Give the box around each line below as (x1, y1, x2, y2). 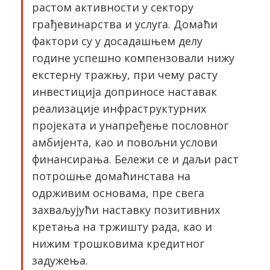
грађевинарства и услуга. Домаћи (32, 17, 218, 31)
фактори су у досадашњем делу (32, 34, 202, 48)
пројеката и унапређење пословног (32, 118, 228, 133)
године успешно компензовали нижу (32, 51, 234, 65)
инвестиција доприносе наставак (32, 84, 217, 99)
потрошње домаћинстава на (32, 169, 190, 183)
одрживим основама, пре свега (32, 186, 204, 200)
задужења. (32, 253, 88, 268)
